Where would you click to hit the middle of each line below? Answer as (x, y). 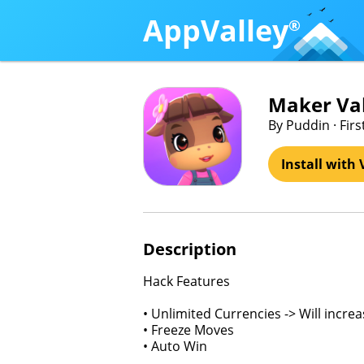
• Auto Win (175, 346)
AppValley (216, 30)
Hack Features (186, 281)
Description (190, 249)
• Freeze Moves (188, 330)
